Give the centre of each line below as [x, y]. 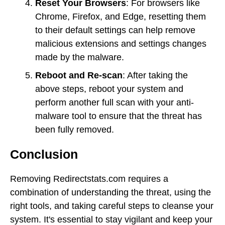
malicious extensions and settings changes [121, 43]
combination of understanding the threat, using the [110, 193]
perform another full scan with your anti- [115, 102]
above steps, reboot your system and [109, 89]
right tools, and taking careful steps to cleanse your [112, 206]
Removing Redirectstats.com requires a [89, 179]
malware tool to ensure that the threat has [119, 116]
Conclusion [44, 154]
